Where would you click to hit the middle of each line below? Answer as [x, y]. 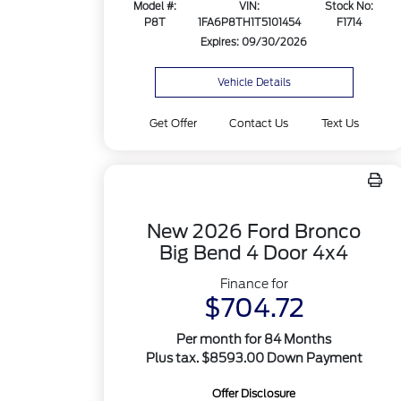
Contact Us [259, 123]
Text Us [340, 123]
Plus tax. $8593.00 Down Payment [254, 358]
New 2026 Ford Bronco [254, 231]
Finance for [254, 284]
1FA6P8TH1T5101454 [250, 23]
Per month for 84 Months [254, 339]
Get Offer [174, 123]
